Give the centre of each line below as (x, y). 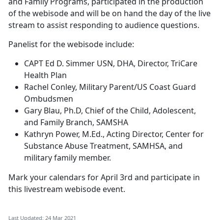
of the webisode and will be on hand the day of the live (110, 14)
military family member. (68, 158)
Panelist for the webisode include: (71, 44)
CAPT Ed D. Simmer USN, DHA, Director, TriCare (111, 64)
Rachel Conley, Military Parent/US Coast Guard (110, 87)
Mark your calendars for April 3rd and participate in (104, 178)
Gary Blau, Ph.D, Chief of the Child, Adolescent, (110, 111)
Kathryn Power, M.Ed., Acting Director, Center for (114, 134)
